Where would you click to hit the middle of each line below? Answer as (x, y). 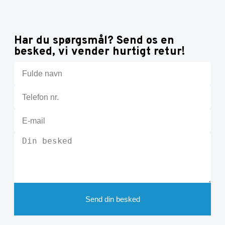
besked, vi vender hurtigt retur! (99, 52)
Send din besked (113, 199)
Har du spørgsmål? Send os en (94, 41)
